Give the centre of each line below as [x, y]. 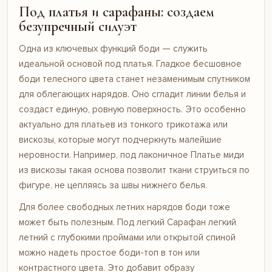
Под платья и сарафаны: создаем [117, 12]
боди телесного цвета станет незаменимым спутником [134, 79]
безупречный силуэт [78, 26]
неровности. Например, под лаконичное [105, 155]
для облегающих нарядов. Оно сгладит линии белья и [132, 94]
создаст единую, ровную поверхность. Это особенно [132, 109]
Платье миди [217, 155]
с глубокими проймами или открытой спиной [142, 237]
